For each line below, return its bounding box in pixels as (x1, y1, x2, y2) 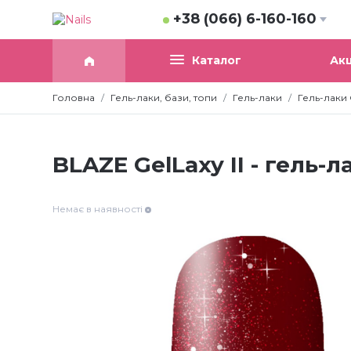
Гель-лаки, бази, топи (110, 92, 217, 104)
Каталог (191, 53, 241, 68)
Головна (52, 92, 95, 104)
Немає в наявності (52, 203, 145, 215)
